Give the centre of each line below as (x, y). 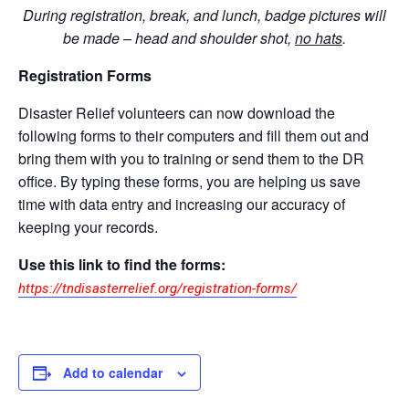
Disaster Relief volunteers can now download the (177, 113)
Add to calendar (113, 372)
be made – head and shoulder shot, (179, 38)
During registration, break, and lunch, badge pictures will (204, 15)
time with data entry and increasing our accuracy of (182, 204)
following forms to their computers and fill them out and (194, 136)
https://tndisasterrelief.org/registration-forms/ (157, 288)
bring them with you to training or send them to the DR (191, 158)
